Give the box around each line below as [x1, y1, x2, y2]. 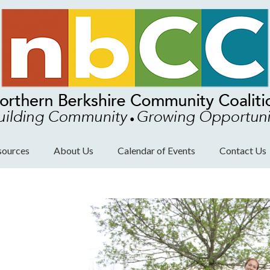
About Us [54, 145, 93, 156]
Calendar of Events [118, 145, 195, 156]
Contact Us [219, 145, 266, 156]
